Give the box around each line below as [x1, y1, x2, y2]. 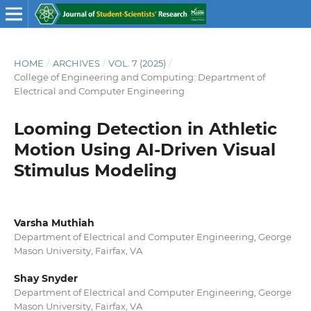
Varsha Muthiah [13, 216, 94, 229]
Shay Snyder [13, 272, 78, 285]
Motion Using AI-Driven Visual [13, 139, 276, 160]
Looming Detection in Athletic [13, 118, 277, 139]
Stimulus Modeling [13, 160, 177, 180]
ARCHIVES [52, 57, 100, 69]
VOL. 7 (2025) [108, 57, 167, 69]
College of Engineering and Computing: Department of [13, 71, 265, 83]
